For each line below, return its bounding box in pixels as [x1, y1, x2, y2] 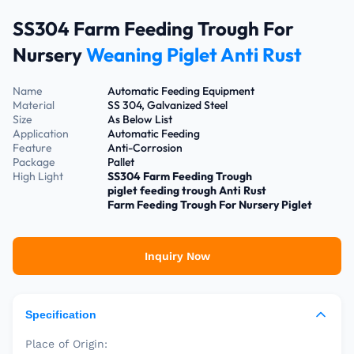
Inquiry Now [144, 250, 210, 262]
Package [13, 155, 55, 169]
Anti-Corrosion [107, 141, 183, 155]
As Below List [107, 112, 172, 126]
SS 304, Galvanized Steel [107, 98, 228, 112]
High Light [13, 169, 63, 183]
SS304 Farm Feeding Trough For [13, 17, 294, 40]
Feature [13, 141, 52, 155]
